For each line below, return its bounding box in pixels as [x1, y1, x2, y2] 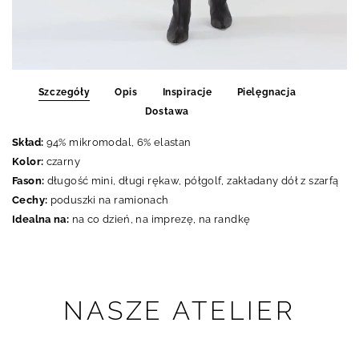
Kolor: [12, 155, 44, 167]
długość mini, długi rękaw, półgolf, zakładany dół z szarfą [46, 174, 341, 187]
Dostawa [144, 105, 190, 117]
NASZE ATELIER [63, 295, 296, 325]
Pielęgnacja [236, 86, 296, 98]
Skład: [12, 135, 46, 148]
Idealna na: [12, 212, 70, 225]
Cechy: [12, 193, 48, 206]
